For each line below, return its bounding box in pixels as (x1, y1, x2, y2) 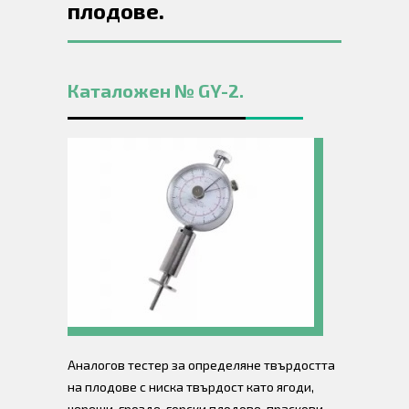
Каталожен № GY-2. (68, 79, 244, 101)
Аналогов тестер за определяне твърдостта (68, 357, 335, 372)
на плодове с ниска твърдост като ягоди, (68, 379, 314, 394)
